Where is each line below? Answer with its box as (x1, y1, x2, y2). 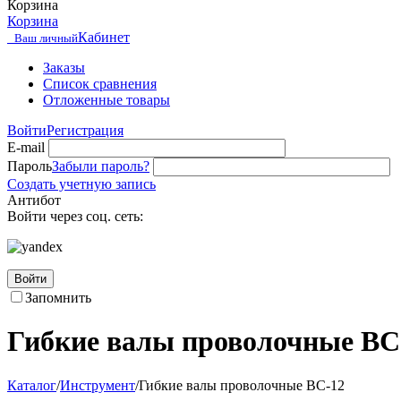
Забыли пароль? (52, 158, 149, 174)
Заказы (43, 60, 85, 75)
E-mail (7, 140, 45, 155)
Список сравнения (43, 76, 157, 91)
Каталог (7, 377, 56, 393)
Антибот (7, 192, 61, 208)
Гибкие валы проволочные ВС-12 (139, 377, 345, 393)
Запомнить (25, 290, 91, 305)
